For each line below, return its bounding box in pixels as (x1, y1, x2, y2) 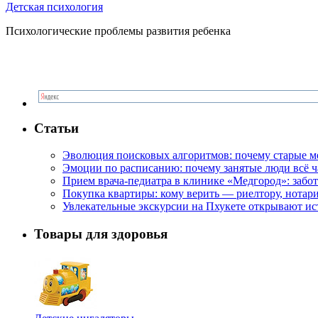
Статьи (34, 120, 79, 136)
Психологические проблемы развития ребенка (6, 24, 231, 37)
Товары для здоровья (34, 226, 168, 241)
